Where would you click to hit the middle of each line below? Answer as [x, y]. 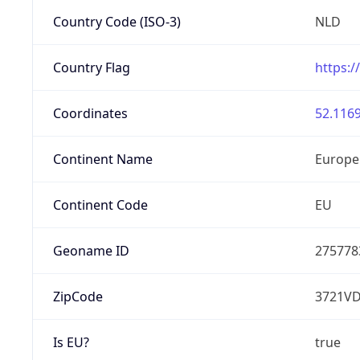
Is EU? [71, 342]
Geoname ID [91, 250]
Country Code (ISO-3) [117, 21]
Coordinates [90, 113]
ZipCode [78, 296]
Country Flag [91, 67]
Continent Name [102, 159]
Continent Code [100, 205]
